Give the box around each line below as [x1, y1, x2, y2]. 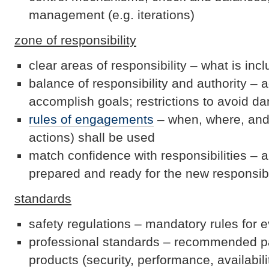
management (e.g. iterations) [29, 7, 195, 22]
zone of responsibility [14, 32, 136, 47]
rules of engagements [29, 112, 154, 126]
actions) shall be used [29, 130, 155, 144]
